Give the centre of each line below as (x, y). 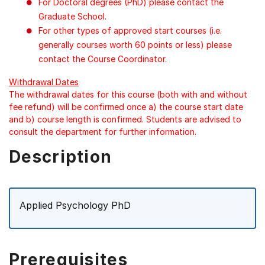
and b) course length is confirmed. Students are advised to (125, 119)
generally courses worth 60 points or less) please (135, 45)
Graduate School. (72, 16)
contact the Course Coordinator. (103, 59)
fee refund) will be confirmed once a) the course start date (126, 107)
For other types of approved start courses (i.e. (130, 30)
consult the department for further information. (103, 132)
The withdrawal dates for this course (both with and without (128, 94)
